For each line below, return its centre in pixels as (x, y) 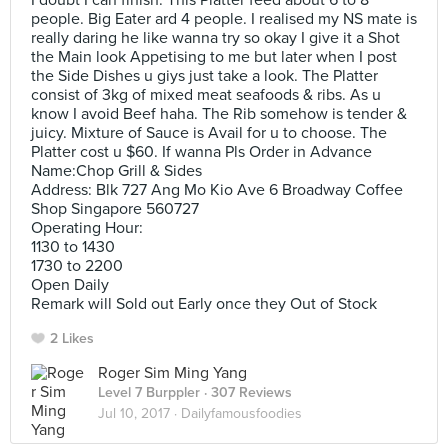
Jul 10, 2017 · (139, 413)
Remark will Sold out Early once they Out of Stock (204, 304)
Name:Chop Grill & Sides (116, 171)
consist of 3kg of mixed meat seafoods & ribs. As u (206, 95)
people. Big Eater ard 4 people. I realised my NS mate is (224, 19)
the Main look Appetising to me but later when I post (214, 57)
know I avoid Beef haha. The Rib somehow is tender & (219, 114)
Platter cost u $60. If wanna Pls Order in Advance (201, 152)
